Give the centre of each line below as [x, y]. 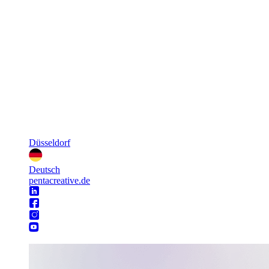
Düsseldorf [50, 143]
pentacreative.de [59, 181]
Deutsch [44, 170]
